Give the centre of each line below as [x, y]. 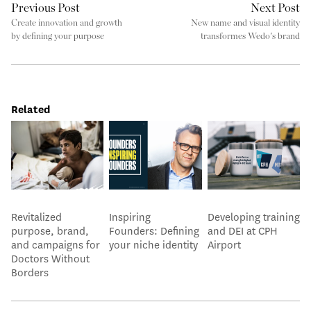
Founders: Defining [154, 232]
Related [31, 109]
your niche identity [154, 245]
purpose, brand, [50, 232]
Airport [224, 245]
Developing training [253, 218]
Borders [30, 273]
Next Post [275, 8]
